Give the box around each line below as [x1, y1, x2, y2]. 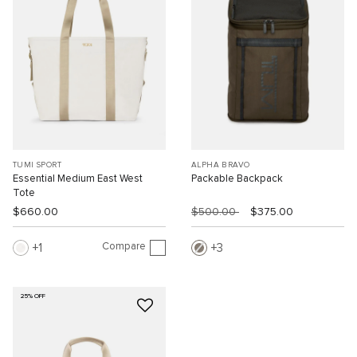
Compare [102, 241, 146, 253]
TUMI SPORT [13, 160, 61, 169]
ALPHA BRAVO [191, 160, 250, 169]
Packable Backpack [191, 173, 283, 184]
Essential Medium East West [13, 173, 143, 184]
